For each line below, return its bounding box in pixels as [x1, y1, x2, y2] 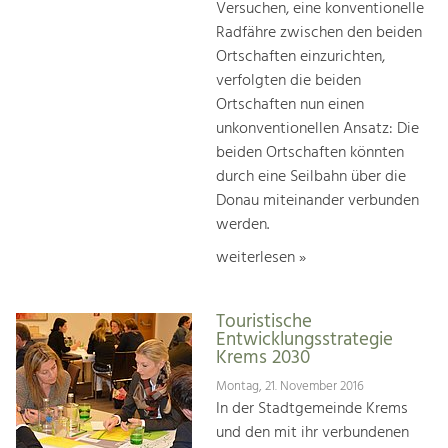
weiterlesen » [216, 245, 306, 272]
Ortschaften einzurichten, [216, 44, 385, 71]
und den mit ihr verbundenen [216, 419, 409, 446]
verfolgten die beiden [216, 68, 361, 95]
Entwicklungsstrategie [216, 325, 393, 356]
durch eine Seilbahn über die [216, 164, 406, 191]
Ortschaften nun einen [216, 92, 364, 119]
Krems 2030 [216, 343, 310, 374]
